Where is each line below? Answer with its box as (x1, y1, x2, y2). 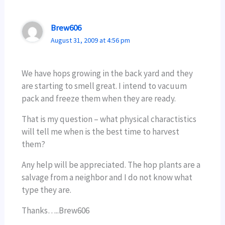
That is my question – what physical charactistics (22, 114, 197, 125)
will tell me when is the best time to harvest (22, 126, 180, 138)
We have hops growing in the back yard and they (22, 68, 193, 79)
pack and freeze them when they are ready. (22, 93, 176, 104)
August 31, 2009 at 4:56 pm (50, 35, 130, 45)
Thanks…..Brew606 (22, 205, 90, 216)
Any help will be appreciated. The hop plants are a (22, 159, 201, 171)
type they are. (22, 184, 72, 196)
